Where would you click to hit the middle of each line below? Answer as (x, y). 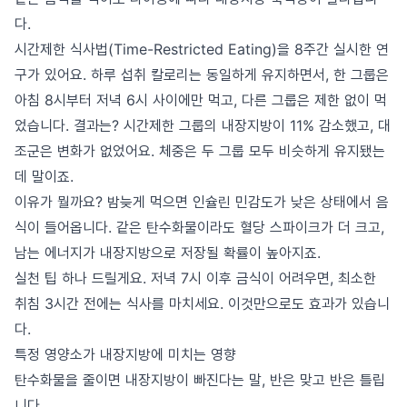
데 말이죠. (44, 176)
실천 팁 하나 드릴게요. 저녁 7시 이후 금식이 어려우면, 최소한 (195, 278)
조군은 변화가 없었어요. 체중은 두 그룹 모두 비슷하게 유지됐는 (200, 151)
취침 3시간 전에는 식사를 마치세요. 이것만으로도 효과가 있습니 (202, 303)
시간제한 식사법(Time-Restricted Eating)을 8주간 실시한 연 (202, 49)
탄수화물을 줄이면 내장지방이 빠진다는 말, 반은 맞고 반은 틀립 (200, 380)
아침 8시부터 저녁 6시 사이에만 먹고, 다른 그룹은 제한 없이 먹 (201, 100)
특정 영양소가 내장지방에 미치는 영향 (125, 354)
